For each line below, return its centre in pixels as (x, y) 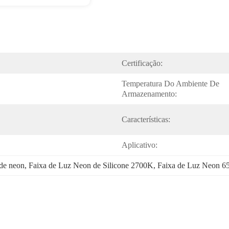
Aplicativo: (140, 145)
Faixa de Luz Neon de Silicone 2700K (91, 165)
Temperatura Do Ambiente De (170, 84)
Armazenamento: (149, 94)
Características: (146, 119)
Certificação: (142, 63)
